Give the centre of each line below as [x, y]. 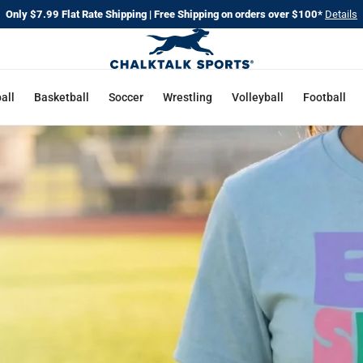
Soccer [126, 97]
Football [325, 97]
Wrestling [188, 97]
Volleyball [258, 97]
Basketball [62, 97]
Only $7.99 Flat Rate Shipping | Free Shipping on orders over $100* [165, 14]
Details [341, 14]
